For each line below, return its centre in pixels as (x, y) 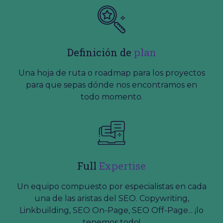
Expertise (122, 166)
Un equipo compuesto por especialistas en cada (111, 186)
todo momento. (111, 97)
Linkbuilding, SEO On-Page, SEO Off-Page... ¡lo (111, 210)
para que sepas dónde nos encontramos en (111, 85)
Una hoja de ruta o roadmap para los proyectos (111, 73)
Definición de (100, 52)
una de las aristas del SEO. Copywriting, (111, 198)
